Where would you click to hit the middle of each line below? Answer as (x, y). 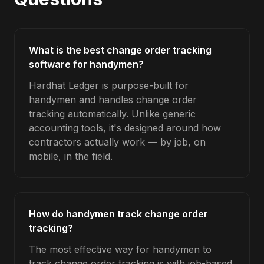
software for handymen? (86, 64)
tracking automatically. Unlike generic (112, 114)
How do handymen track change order (118, 214)
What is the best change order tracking (120, 50)
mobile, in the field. (71, 156)
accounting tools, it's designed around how (125, 128)
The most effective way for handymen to (120, 249)
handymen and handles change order (113, 100)
